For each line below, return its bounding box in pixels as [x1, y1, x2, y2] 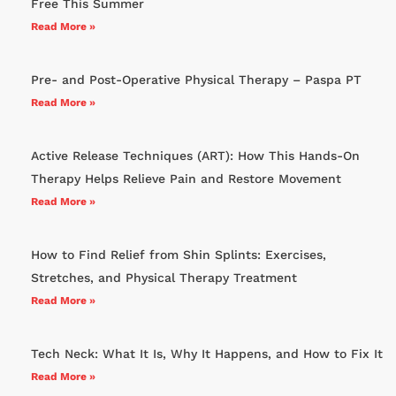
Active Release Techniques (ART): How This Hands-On [31, 148, 360, 164]
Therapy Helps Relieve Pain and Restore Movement [31, 171, 341, 187]
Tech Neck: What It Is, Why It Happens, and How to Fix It [31, 346, 383, 362]
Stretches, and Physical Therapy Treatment [31, 270, 297, 286]
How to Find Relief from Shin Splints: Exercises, [31, 247, 326, 263]
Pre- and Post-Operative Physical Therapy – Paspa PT [31, 72, 362, 88]
